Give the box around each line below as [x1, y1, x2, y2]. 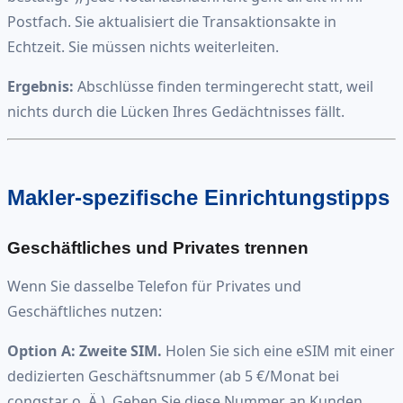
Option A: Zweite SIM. [7, 341, 162, 362]
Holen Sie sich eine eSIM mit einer [162, 341, 395, 362]
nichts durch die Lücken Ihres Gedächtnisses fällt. [7, 102, 345, 122]
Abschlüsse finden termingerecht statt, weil [74, 76, 373, 97]
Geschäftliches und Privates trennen [7, 238, 309, 258]
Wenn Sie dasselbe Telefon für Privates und [7, 276, 301, 297]
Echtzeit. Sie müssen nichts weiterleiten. [7, 37, 279, 58]
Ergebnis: [7, 76, 74, 97]
